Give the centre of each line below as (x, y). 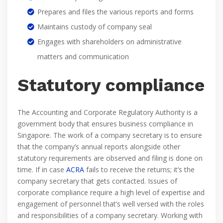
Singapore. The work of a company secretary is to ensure (110, 135)
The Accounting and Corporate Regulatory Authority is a (108, 112)
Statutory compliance (111, 85)
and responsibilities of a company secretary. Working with (110, 215)
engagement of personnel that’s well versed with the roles (111, 204)
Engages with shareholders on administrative (110, 42)
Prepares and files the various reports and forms (115, 12)
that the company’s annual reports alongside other (99, 147)
